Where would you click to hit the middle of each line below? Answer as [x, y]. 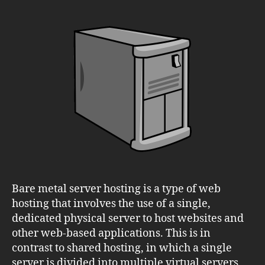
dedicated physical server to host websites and [128, 218]
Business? [191, 119]
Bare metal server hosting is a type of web [116, 189]
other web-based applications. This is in [111, 233]
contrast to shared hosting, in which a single [122, 248]
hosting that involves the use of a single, [111, 203]
